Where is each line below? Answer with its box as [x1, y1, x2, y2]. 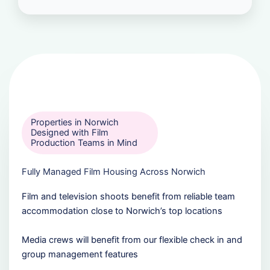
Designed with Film [30, 127, 108, 138]
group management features [21, 248, 138, 260]
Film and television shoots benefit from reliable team [21, 190, 235, 202]
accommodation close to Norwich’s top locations [21, 205, 222, 216]
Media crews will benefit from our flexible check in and [21, 234, 242, 245]
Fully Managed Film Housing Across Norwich [21, 166, 206, 177]
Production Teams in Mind [30, 137, 137, 148]
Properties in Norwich [30, 116, 119, 128]
